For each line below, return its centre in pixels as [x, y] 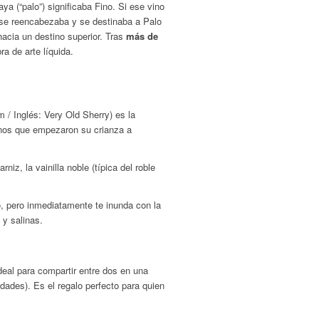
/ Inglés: [25, 114]
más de [142, 36]
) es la [122, 114]
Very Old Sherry [77, 114]
